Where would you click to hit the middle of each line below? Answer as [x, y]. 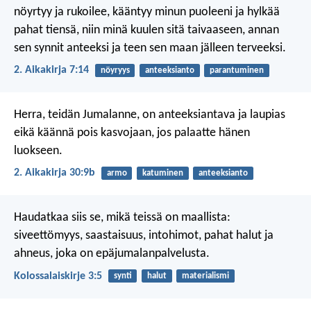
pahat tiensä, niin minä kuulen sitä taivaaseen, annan [146, 30]
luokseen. [38, 151]
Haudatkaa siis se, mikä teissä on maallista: [122, 218]
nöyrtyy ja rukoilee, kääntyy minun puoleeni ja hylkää [147, 12]
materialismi [205, 276]
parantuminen [236, 70]
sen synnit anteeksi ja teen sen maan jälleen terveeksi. [150, 48]
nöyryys [115, 70]
